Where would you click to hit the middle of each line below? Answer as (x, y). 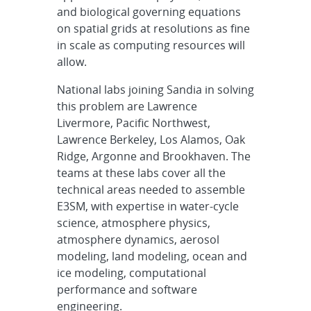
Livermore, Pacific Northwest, (133, 123)
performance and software (127, 289)
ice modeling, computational (131, 272)
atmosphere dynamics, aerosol (138, 239)
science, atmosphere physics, (133, 222)
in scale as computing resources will (151, 45)
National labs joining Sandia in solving (155, 89)
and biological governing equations (149, 11)
